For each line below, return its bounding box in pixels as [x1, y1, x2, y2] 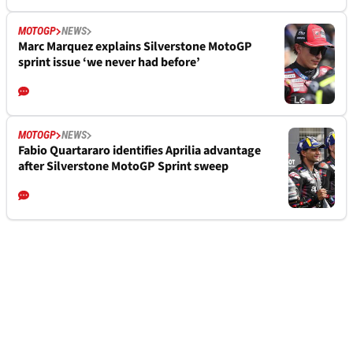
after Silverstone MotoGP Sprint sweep [18, 158, 229, 176]
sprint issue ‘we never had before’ [18, 54, 200, 72]
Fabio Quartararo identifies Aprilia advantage [18, 142, 261, 160]
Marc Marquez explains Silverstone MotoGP [18, 38, 252, 56]
